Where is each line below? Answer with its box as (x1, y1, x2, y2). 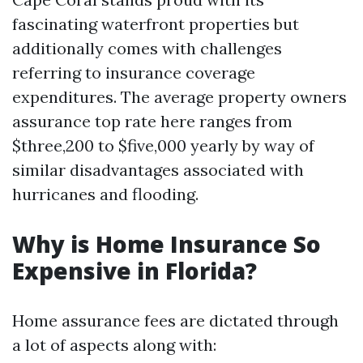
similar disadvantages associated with (12, 160, 304, 180)
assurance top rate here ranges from (12, 111, 293, 131)
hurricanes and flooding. (12, 184, 199, 204)
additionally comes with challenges (12, 38, 282, 58)
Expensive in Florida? (12, 255, 257, 286)
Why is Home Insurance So (12, 228, 321, 259)
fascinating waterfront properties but (12, 14, 299, 34)
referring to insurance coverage (12, 62, 255, 83)
